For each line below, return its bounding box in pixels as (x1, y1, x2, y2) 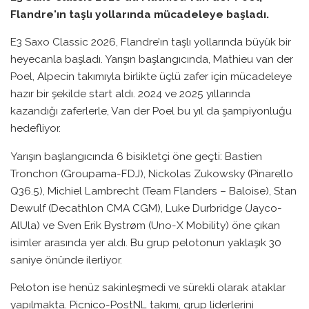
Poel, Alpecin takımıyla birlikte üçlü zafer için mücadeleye (10, 70, 292, 83)
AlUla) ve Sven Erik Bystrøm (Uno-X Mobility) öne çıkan (10, 218, 280, 232)
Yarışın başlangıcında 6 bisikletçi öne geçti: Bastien (10, 149, 262, 163)
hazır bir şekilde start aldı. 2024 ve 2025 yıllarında (10, 87, 250, 101)
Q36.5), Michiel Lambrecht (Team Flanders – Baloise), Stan (10, 183, 297, 197)
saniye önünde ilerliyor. (10, 252, 122, 266)
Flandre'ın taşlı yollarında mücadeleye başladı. (10, 7, 269, 21)
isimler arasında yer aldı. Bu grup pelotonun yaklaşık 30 (10, 235, 281, 249)
